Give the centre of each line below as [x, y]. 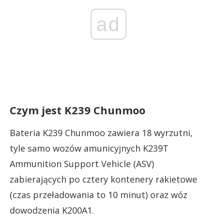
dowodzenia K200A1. [52, 210]
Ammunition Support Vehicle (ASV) [82, 163]
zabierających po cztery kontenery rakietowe [103, 179]
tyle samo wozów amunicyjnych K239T [89, 148]
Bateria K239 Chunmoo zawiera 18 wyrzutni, [101, 132]
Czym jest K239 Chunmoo [77, 110]
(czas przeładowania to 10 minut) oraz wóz [99, 194]
